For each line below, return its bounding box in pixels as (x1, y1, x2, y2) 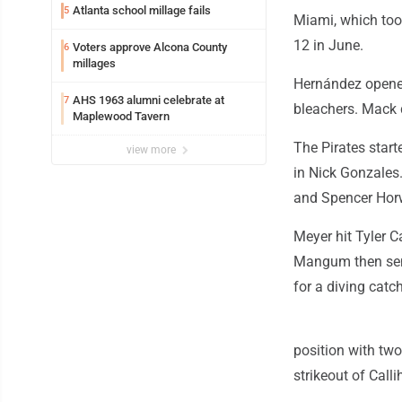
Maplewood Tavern (73, 109, 170, 124)
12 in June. (293, 37, 363, 55)
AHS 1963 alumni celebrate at (73, 93, 224, 108)
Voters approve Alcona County (73, 40, 227, 55)
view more (127, 144, 179, 157)
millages (73, 57, 116, 71)
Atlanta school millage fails (73, 4, 211, 18)
